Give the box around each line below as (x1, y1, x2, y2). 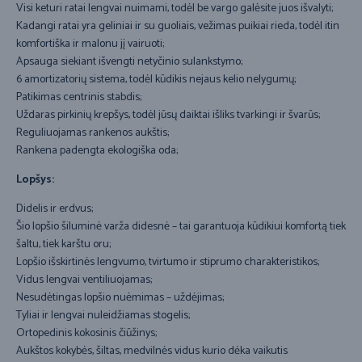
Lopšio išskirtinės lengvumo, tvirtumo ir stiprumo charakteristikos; (16, 253, 319, 272)
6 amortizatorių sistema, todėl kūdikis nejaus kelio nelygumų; (16, 70, 296, 90)
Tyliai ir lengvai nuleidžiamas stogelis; (16, 306, 190, 326)
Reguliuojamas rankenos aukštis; (16, 124, 169, 143)
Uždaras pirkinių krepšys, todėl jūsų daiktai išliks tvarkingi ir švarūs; (16, 106, 320, 125)
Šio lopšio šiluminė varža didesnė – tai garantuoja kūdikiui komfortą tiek (16, 217, 346, 237)
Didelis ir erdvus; (16, 200, 93, 219)
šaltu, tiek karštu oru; (16, 235, 111, 255)
